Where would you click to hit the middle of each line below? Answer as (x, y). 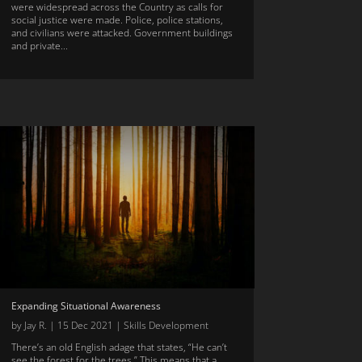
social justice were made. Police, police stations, (117, 20)
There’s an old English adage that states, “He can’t (119, 347)
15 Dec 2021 (85, 325)
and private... (39, 46)
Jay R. (35, 325)
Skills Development (166, 325)
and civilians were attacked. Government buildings (122, 33)
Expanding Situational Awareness (86, 305)
